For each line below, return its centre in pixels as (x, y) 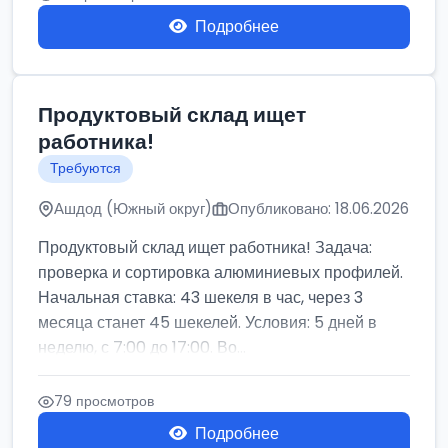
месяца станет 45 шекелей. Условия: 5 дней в (207, 322)
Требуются (85, 168)
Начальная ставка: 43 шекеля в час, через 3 (200, 297)
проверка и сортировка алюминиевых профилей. (220, 272)
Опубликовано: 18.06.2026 (318, 208)
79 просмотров (104, 401)
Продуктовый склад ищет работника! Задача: (205, 247)
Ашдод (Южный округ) (133, 208)
